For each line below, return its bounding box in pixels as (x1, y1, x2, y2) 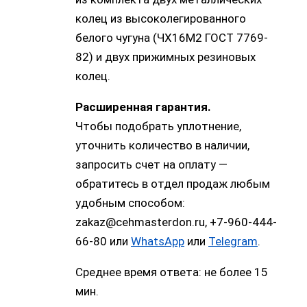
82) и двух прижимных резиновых (75, 50, 256, 64)
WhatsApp (131, 234, 184, 249)
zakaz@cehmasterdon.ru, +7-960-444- (75, 215, 277, 230)
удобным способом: (75, 196, 185, 210)
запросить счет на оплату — (75, 158, 228, 172)
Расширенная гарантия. (75, 100, 211, 114)
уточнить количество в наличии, (75, 138, 249, 153)
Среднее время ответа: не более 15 (75, 265, 268, 280)
